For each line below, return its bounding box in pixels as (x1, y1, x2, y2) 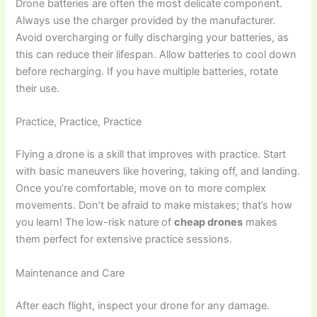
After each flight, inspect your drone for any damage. (16, 299, 270, 312)
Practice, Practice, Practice (16, 115, 142, 129)
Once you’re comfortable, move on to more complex (16, 182, 267, 195)
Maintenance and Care (16, 266, 125, 279)
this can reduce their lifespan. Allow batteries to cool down (16, 48, 297, 62)
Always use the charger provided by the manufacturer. (16, 14, 276, 28)
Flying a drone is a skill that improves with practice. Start (16, 148, 287, 161)
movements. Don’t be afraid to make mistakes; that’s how (16, 199, 293, 212)
